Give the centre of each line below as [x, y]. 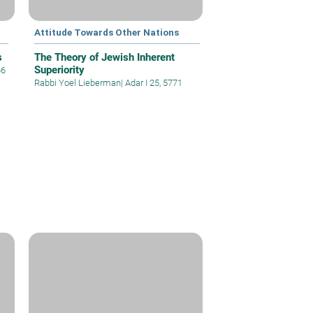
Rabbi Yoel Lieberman [78, 82]
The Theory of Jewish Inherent [105, 57]
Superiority [60, 70]
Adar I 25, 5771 [153, 82]
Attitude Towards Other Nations [107, 32]
